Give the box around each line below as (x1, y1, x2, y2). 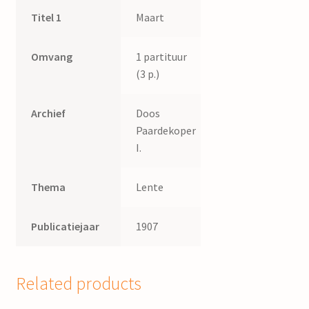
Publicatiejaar (31, 219, 100, 233)
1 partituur (136, 49, 188, 63)
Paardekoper (136, 123, 197, 137)
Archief (31, 106, 66, 120)
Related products (15, 272, 141, 295)
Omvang (31, 49, 73, 63)
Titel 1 (31, 10, 62, 24)
